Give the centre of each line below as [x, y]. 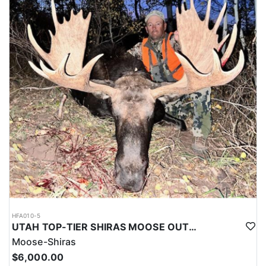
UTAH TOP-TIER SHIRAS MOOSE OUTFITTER [193, 227]
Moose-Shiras [44, 242]
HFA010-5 [26, 216]
